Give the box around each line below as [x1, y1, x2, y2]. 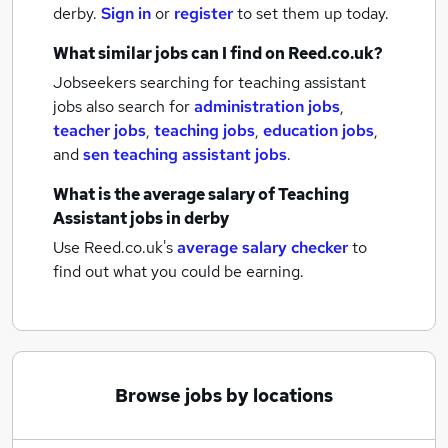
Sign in [101, 3, 151, 24]
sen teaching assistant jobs [83, 144, 287, 165]
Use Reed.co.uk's [53, 237, 173, 258]
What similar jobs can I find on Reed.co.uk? [53, 43, 383, 64]
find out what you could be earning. [53, 261, 304, 282]
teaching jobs [154, 120, 255, 141]
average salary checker [177, 237, 348, 258]
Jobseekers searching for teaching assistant [53, 72, 366, 93]
